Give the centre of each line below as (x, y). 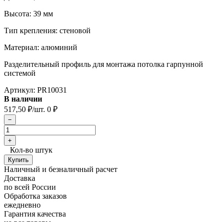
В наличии (23, 99)
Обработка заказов (35, 196)
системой (20, 73)
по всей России (30, 187)
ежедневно (22, 205)
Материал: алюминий (41, 48)
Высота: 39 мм (28, 14)
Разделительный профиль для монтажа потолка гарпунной (104, 64)
